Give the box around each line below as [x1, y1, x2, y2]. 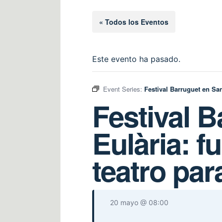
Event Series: [103, 84, 144, 94]
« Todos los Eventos [99, 17, 168, 27]
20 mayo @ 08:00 [110, 198, 168, 207]
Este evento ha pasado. [92, 54, 180, 64]
